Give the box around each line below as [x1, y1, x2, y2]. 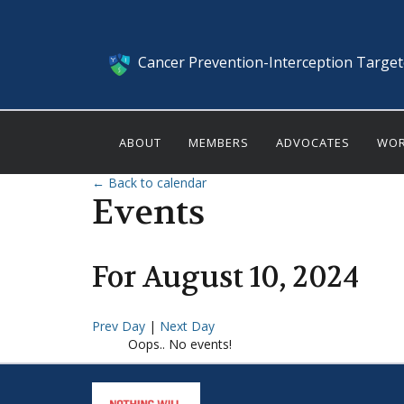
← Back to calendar [92, 174, 207, 192]
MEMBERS [188, 134, 249, 151]
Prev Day [92, 317, 149, 335]
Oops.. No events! [128, 335, 232, 353]
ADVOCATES [276, 134, 350, 151]
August [142, 258, 243, 296]
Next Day [160, 317, 215, 335]
